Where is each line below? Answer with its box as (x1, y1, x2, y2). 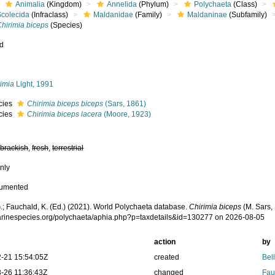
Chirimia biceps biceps (27, 99, 104, 108)
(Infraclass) (29, 10, 69, 19)
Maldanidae (93, 10, 134, 19)
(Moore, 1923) (102, 110, 152, 118)
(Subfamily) (227, 10, 268, 19)
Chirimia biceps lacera (27, 110, 103, 118)
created (153, 253, 179, 261)
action (153, 238, 176, 246)
